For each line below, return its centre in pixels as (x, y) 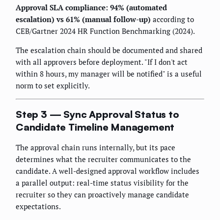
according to (172, 19)
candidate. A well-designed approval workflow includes (108, 171)
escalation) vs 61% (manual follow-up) (83, 19)
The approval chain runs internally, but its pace (96, 148)
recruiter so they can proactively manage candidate (102, 195)
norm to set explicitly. (53, 86)
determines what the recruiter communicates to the (103, 159)
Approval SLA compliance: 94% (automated (91, 8)
